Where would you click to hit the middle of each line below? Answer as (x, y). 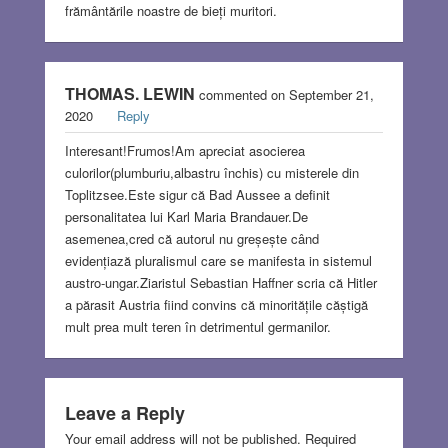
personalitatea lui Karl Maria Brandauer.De (186, 216)
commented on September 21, (284, 94)
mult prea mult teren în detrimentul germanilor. (197, 326)
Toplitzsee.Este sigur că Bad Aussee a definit (197, 194)
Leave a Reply (124, 412)
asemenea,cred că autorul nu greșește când (191, 238)
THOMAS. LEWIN (129, 93)
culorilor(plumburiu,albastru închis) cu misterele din (211, 172)
